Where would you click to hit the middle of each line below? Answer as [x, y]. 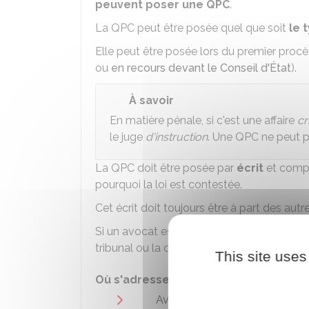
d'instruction [177, 137]
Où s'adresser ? [139, 280]
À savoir [151, 100]
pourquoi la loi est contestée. [169, 185]
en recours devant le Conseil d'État [201, 68]
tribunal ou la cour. [141, 248]
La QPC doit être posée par [166, 168]
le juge [128, 137]
